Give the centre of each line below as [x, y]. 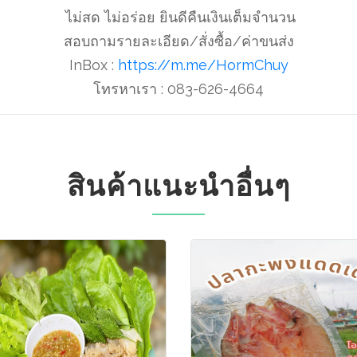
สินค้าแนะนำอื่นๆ [178, 186]
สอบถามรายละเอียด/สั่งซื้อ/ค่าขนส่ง [178, 41]
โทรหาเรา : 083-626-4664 [178, 89]
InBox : [93, 65]
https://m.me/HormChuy [203, 65]
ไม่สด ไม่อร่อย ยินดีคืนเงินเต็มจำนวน [178, 17]
